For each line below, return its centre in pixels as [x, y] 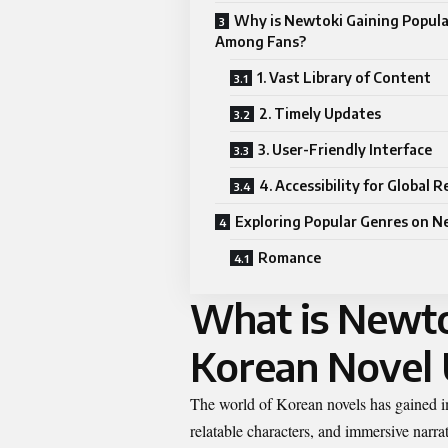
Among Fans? [260, 41]
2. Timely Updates [320, 113]
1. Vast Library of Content [344, 77]
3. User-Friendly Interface [345, 149]
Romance [289, 257]
